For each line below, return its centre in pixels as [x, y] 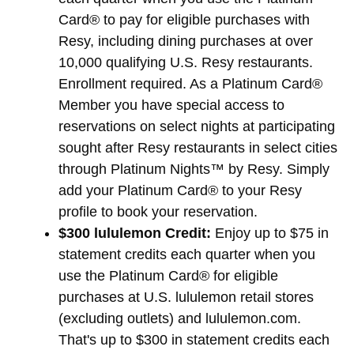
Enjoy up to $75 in [270, 233]
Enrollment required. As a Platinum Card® [190, 83]
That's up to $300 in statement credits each [194, 339]
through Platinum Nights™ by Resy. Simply [194, 169]
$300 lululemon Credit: [135, 233]
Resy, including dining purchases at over [186, 41]
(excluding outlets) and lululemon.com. [180, 318]
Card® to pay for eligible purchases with [184, 19]
